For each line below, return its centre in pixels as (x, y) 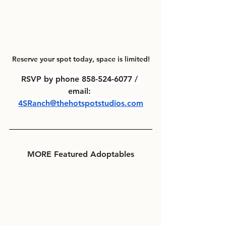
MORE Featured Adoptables (81, 154)
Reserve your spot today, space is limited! (81, 59)
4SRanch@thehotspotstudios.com (81, 103)
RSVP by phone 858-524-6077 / (81, 79)
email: (81, 91)
